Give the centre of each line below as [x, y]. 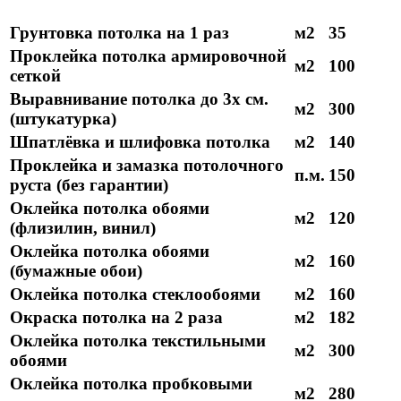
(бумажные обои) [76, 270]
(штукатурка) [63, 118]
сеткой [35, 75]
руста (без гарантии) [89, 184]
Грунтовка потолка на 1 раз [119, 32]
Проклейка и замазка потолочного [147, 165]
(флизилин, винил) [83, 227]
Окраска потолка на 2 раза [116, 317]
